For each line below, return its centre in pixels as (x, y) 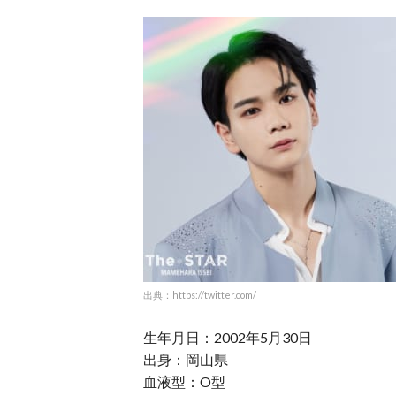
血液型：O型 (184, 381)
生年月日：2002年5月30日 (228, 337)
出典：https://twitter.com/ (200, 295)
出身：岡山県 (186, 359)
